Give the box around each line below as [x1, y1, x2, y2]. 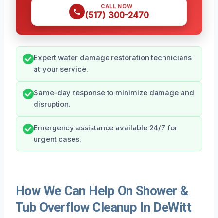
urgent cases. [34, 134, 81, 144]
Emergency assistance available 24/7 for [34, 123, 178, 132]
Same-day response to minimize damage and [34, 88, 194, 97]
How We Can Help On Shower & [16, 183, 188, 198]
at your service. [34, 64, 88, 73]
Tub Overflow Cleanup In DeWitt [16, 200, 192, 215]
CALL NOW [101, 2, 133, 10]
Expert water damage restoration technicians [34, 53, 192, 62]
